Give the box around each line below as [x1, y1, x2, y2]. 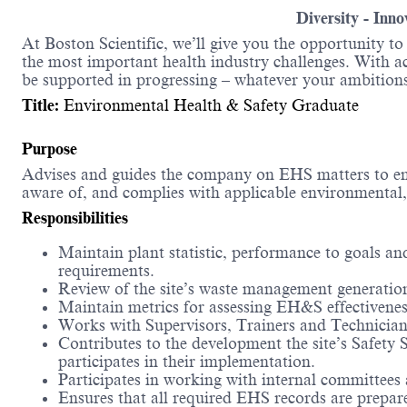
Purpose [22, 140, 77, 159]
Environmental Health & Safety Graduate [59, 96, 359, 115]
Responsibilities [22, 209, 128, 228]
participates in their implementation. [58, 352, 315, 372]
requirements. [58, 262, 154, 281]
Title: [22, 96, 59, 115]
